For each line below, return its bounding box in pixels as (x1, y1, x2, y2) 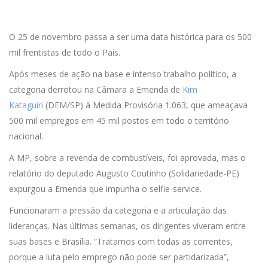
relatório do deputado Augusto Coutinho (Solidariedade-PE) (9, 167, 239, 179)
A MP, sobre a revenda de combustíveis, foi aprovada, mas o (9, 152, 246, 163)
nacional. (9, 130, 43, 142)
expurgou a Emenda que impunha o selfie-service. (9, 183, 202, 194)
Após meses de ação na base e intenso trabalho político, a (9, 68, 236, 80)
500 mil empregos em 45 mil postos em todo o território (9, 115, 229, 126)
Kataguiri (9, 99, 43, 111)
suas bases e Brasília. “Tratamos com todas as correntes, (9, 236, 233, 247)
